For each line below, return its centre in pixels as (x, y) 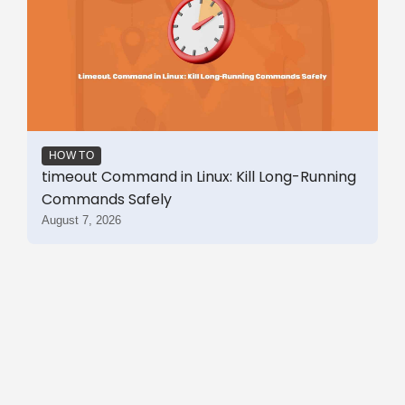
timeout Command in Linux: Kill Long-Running (199, 177)
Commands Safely (107, 199)
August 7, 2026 (81, 220)
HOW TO (71, 155)
